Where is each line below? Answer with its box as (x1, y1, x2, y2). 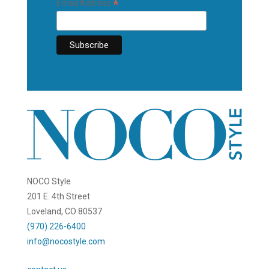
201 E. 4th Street (26, 191, 90, 201)
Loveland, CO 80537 (26, 206, 102, 216)
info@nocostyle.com (26, 236, 105, 246)
